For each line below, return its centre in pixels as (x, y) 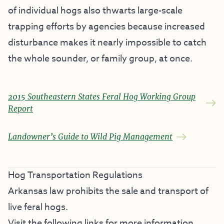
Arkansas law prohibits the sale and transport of (108, 191)
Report (20, 109)
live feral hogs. (38, 207)
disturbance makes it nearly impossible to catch (107, 43)
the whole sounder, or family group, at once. (100, 59)
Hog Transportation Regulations (75, 175)
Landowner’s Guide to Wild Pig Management (90, 137)
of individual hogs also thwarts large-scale (95, 11)
